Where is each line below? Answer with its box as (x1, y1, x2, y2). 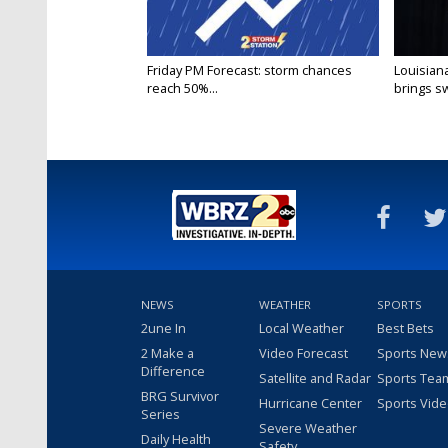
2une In (141, 319, 186, 338)
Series (141, 405, 180, 424)
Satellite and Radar (259, 369, 371, 388)
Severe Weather (259, 419, 357, 438)
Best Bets (377, 319, 434, 338)
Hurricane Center (259, 394, 362, 413)
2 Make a (141, 344, 194, 363)
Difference (141, 362, 205, 381)
